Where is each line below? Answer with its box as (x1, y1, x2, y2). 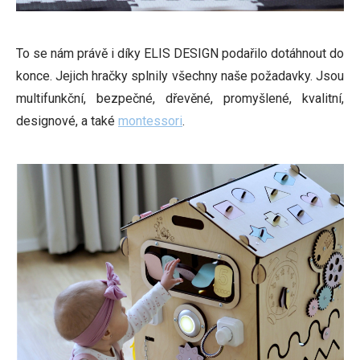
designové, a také (16, 113, 118, 129)
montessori (118, 113, 182, 129)
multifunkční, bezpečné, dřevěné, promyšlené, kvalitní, (16, 91, 344, 106)
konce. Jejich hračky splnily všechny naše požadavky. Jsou (16, 68, 344, 84)
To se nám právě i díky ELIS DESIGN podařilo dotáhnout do (16, 46, 344, 61)
